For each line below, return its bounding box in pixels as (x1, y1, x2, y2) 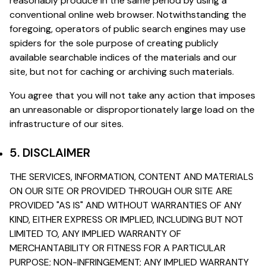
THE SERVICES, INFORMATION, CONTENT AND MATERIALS (9, 170, 254, 183)
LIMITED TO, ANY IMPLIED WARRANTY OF (9, 227, 181, 240)
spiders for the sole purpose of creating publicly (9, 36, 218, 49)
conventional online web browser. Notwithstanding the (9, 8, 246, 21)
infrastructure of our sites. (9, 117, 123, 130)
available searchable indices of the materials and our (9, 50, 237, 64)
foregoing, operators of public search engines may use (9, 22, 246, 35)
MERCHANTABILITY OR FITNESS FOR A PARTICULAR (9, 241, 226, 254)
